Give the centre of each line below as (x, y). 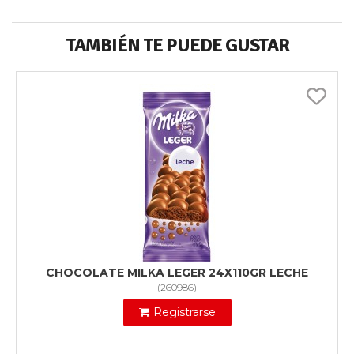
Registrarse (184, 313)
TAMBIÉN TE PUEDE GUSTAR (177, 45)
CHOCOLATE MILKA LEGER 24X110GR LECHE (177, 273)
